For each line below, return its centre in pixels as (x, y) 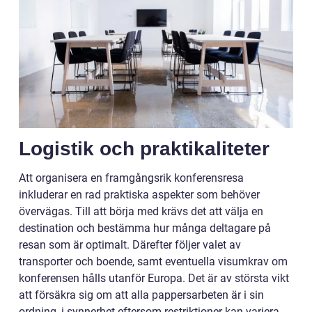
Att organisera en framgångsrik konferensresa (131, 178)
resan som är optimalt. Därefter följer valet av (130, 244)
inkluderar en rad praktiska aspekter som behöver (139, 194)
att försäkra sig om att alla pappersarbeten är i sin (141, 295)
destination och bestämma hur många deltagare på (145, 228)
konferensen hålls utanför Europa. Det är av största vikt (154, 278)
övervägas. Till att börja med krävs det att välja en (141, 211)
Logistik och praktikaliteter (144, 148)
